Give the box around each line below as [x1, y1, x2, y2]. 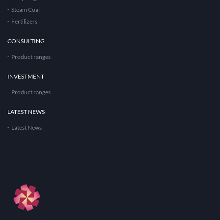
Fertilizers [11, 17, 37, 25]
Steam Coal [11, 5, 40, 13]
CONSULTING [7, 37, 45, 45]
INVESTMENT [7, 72, 44, 80]
